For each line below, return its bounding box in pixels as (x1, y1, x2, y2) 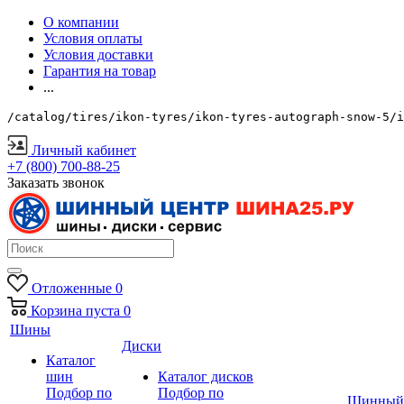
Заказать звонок (7, 175, 105, 190)
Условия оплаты (43, 31, 142, 46)
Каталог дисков (158, 369, 253, 384)
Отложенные (31, 280, 112, 296)
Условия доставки (43, 47, 153, 62)
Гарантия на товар (43, 63, 156, 78)
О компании (43, 14, 119, 30)
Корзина (31, 303, 82, 318)
